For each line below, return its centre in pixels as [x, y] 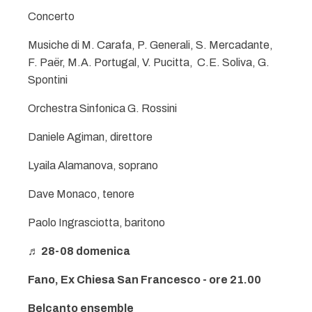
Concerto [51, 16]
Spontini [48, 80]
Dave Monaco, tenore [81, 194]
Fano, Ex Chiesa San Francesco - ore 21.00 [145, 280]
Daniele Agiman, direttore [90, 137]
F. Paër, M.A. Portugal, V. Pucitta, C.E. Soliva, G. [149, 62]
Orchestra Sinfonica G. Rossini [102, 108]
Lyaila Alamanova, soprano [93, 165]
